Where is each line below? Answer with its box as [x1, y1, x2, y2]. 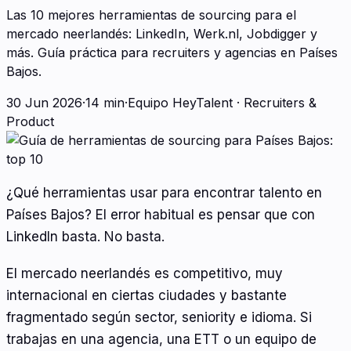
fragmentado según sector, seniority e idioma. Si [6, 309, 312, 326]
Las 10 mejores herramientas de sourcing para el [6, 6, 296, 23]
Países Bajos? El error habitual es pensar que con [6, 206, 315, 223]
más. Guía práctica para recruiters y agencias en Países [6, 44, 338, 60]
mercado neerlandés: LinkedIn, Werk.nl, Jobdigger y [6, 25, 317, 42]
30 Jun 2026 [6, 94, 82, 110]
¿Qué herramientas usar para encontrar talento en [6, 184, 322, 201]
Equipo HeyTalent [128, 94, 233, 110]
